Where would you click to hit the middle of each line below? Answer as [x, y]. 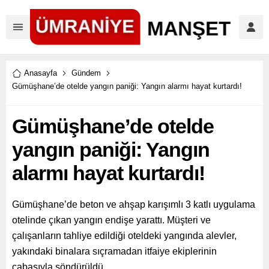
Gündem [86, 73]
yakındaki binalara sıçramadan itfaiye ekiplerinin [114, 251]
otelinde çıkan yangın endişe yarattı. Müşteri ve [111, 220]
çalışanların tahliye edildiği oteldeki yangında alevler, [124, 236]
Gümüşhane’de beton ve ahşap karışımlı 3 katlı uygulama [134, 204]
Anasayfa [41, 73]
